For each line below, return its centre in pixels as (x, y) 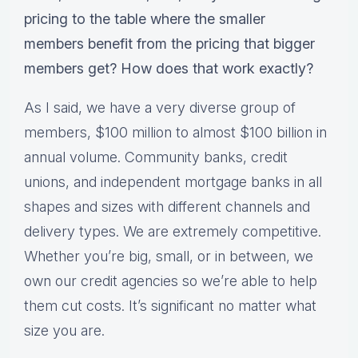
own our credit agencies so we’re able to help (171, 281)
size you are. (64, 331)
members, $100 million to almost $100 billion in (175, 133)
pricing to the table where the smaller (145, 19)
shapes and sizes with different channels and (167, 207)
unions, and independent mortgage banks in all (173, 182)
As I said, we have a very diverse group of (160, 108)
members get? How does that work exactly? (169, 69)
